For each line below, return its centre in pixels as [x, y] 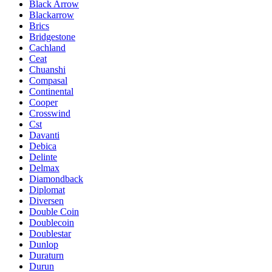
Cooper [43, 102]
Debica [43, 146]
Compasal [48, 80]
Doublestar [50, 233]
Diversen [46, 200]
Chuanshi [47, 69]
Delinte [43, 157]
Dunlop [44, 244]
